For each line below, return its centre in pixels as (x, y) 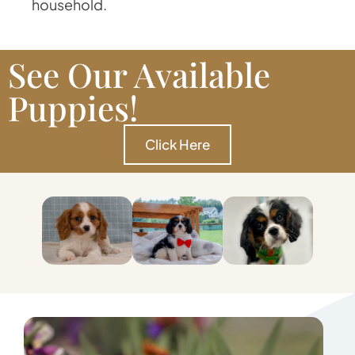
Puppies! (73, 108)
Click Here (177, 145)
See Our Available (139, 75)
